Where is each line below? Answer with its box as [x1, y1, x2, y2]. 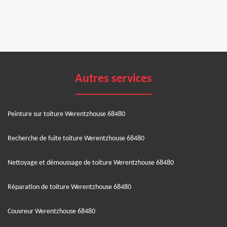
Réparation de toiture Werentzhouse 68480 [8, 183, 131, 191]
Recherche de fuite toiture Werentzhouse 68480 [8, 134, 144, 142]
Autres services [75, 72, 152, 85]
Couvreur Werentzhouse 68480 [8, 207, 95, 215]
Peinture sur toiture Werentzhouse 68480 [8, 110, 125, 118]
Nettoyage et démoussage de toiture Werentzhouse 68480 [8, 159, 174, 167]
